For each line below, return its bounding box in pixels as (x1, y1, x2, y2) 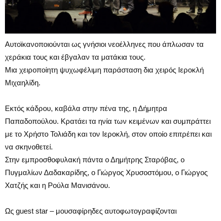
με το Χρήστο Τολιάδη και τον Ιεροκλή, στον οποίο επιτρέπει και (5, 129, 212, 138)
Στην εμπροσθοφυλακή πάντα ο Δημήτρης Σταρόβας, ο (5, 155, 184, 164)
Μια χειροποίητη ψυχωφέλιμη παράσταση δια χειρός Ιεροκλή (5, 65, 204, 74)
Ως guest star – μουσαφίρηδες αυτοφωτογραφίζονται (5, 206, 177, 215)
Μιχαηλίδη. (5, 78, 40, 87)
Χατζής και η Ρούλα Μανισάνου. (5, 181, 110, 189)
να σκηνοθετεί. (5, 142, 53, 151)
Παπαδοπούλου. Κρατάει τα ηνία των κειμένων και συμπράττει (5, 116, 211, 125)
